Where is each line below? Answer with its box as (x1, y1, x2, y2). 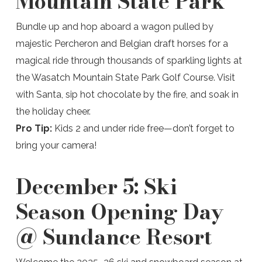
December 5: (15, 170, 144, 202)
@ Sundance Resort (15, 220, 212, 253)
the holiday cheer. (15, 106, 93, 117)
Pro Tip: (15, 123, 52, 134)
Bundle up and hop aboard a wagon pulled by (15, 21, 213, 32)
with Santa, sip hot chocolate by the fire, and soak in (15, 89, 239, 100)
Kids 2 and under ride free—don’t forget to (51, 123, 235, 134)
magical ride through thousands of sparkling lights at (15, 55, 242, 66)
